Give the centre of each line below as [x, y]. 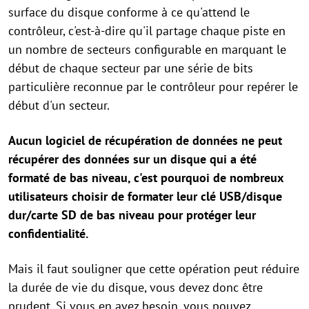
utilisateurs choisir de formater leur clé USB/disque [145, 196]
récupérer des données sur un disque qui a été [132, 159]
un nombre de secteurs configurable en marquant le [147, 49]
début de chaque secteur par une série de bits [131, 68]
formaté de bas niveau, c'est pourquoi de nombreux [146, 177]
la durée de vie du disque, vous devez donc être [136, 287]
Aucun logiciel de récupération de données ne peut [145, 140]
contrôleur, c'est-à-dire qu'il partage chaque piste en [147, 30]
